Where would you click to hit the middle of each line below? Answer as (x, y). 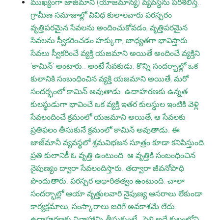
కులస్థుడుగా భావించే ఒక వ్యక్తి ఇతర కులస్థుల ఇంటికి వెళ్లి (115, 104)
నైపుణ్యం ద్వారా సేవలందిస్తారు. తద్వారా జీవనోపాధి (108, 168)
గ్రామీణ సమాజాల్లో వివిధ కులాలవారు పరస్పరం (101, 15)
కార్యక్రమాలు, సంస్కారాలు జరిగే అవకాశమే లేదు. (104, 206)
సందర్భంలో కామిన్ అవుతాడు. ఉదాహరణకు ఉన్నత (109, 92)
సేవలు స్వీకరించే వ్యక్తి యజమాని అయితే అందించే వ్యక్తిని (115, 53)
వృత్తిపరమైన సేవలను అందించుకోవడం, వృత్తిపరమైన (109, 28)
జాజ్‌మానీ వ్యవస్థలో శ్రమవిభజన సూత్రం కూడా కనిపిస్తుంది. (118, 143)
